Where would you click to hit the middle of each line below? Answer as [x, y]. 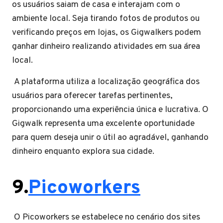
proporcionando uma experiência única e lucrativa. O [110, 110]
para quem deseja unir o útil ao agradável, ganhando [110, 138]
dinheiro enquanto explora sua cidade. [83, 152]
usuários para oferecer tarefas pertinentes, [92, 96]
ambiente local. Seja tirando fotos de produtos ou [106, 19]
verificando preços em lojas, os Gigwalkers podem [107, 33]
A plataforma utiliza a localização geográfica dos [106, 82]
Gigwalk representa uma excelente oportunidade [103, 124]
